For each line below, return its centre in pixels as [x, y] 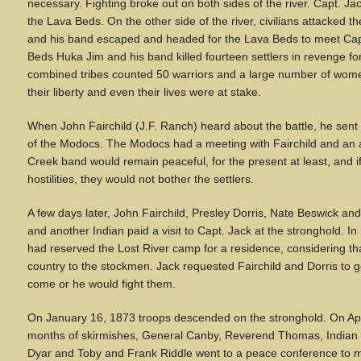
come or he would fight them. [102, 284]
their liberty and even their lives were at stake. [144, 92]
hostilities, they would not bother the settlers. [141, 179]
